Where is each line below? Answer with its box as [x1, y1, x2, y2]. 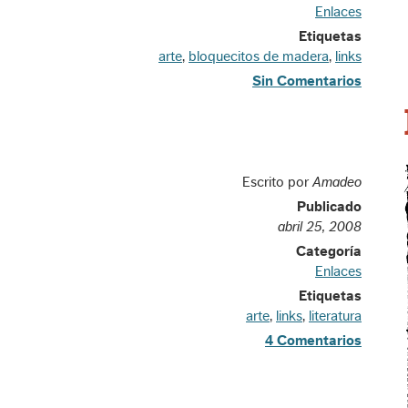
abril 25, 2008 [278, 219, 362, 234]
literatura [309, 309, 362, 323]
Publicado [297, 199, 362, 214]
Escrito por [242, 175, 312, 189]
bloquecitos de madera [189, 49, 329, 64]
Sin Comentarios [252, 74, 362, 88]
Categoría [296, 244, 362, 259]
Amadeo [312, 175, 362, 189]
